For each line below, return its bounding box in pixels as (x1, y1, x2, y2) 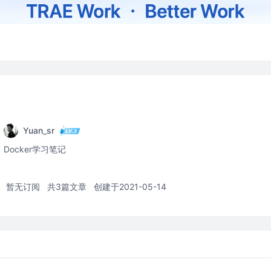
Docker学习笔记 (4, 144, 66, 154)
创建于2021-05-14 (94, 181, 166, 192)
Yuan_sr (23, 125, 54, 135)
